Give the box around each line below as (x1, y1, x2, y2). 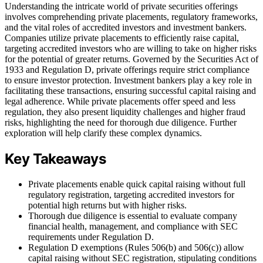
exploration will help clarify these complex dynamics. (5, 127, 202, 138)
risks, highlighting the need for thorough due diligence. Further (5, 117, 237, 127)
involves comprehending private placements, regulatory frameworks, (5, 11, 258, 22)
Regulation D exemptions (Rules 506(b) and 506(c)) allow (28, 242, 244, 252)
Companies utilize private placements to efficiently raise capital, (5, 32, 239, 43)
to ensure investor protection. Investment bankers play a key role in (5, 75, 252, 85)
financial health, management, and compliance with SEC (28, 221, 238, 231)
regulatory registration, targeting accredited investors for (28, 189, 234, 200)
